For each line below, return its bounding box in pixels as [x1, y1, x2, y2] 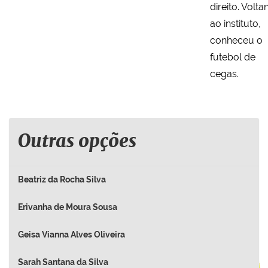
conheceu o [210, 35, 263, 46]
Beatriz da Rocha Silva [18, 175, 106, 184]
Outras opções [18, 133, 136, 151]
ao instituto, [210, 18, 261, 29]
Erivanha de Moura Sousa [18, 202, 117, 212]
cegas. [210, 68, 239, 80]
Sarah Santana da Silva [18, 257, 108, 267]
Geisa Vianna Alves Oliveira [18, 230, 125, 239]
